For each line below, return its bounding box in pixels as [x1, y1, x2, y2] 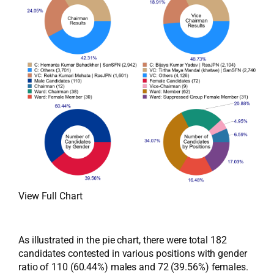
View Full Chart [18, 190, 83, 202]
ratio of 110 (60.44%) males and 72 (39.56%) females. [18, 261, 248, 273]
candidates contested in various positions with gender [18, 248, 247, 259]
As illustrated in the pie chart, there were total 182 [18, 234, 227, 246]
